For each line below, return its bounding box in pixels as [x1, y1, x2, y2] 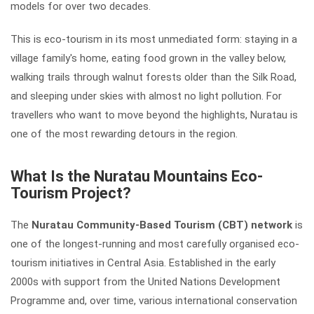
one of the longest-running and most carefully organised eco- [11, 237, 299, 250]
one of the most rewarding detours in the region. [11, 127, 238, 140]
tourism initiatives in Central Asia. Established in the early [11, 256, 275, 269]
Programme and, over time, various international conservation [11, 294, 297, 307]
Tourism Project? [11, 184, 131, 202]
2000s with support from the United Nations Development [11, 275, 280, 288]
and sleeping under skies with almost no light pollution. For [11, 89, 282, 102]
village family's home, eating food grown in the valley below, [11, 51, 286, 64]
